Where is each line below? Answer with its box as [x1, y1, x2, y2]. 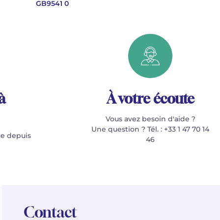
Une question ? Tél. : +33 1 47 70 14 [91, 125, 210, 134]
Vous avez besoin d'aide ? [105, 114, 195, 123]
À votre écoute [106, 90, 194, 107]
